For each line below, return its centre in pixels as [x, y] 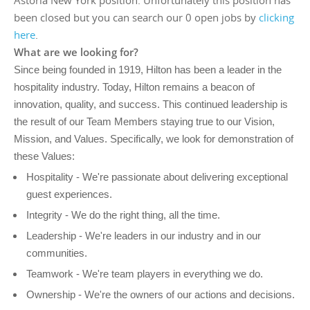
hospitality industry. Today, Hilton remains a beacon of [134, 87]
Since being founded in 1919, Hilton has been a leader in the [148, 70]
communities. [57, 253]
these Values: [44, 156]
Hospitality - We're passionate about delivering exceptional [157, 177]
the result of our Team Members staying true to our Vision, [144, 121]
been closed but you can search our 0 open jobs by [136, 17]
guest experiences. [69, 194]
